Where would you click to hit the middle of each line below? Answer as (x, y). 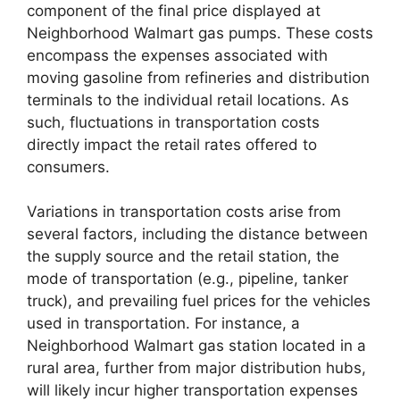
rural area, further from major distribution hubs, (196, 368)
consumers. (68, 167)
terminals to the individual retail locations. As (188, 100)
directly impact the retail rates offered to (172, 144)
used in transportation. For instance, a (163, 324)
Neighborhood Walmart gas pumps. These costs (200, 33)
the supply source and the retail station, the (183, 257)
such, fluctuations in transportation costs (173, 122)
